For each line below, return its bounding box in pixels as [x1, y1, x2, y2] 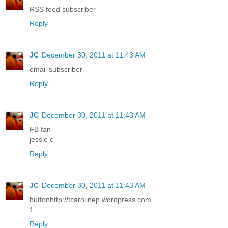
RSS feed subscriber [30, 5, 96, 13]
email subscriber [30, 65, 82, 73]
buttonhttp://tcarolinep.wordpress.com [30, 195, 151, 204]
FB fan [30, 125, 51, 133]
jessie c [30, 135, 53, 144]
